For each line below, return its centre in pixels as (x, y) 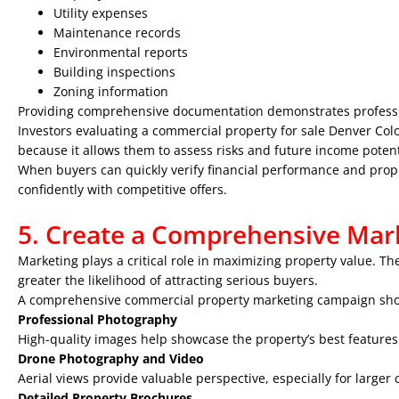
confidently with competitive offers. (122, 189)
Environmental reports (121, 52)
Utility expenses (101, 13)
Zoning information (111, 91)
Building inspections (114, 72)
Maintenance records (117, 33)
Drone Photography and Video (111, 358)
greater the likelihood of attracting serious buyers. (168, 280)
